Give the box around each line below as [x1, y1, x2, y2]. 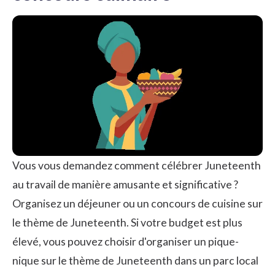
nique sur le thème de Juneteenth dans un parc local [12, 254, 258, 268]
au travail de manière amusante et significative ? [12, 178, 238, 192]
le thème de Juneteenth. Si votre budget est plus [12, 216, 242, 230]
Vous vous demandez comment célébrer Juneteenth [12, 159, 261, 172]
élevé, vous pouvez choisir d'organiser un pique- [12, 235, 239, 249]
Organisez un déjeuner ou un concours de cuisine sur [12, 197, 263, 211]
